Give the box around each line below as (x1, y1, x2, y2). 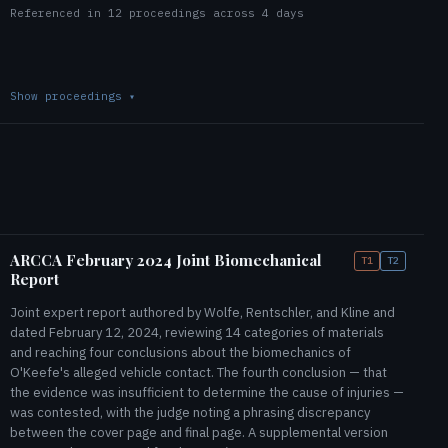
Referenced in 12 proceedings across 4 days (10, 6, 304, 21)
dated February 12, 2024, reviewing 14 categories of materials (10, 324, 384, 341)
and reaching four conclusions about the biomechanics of (10, 344, 351, 361)
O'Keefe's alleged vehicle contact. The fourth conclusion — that (10, 364, 387, 381)
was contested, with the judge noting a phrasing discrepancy (10, 404, 370, 421)
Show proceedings (10, 88, 129, 103)
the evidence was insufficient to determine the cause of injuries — (10, 384, 404, 401)
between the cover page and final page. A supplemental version (10, 424, 388, 441)
